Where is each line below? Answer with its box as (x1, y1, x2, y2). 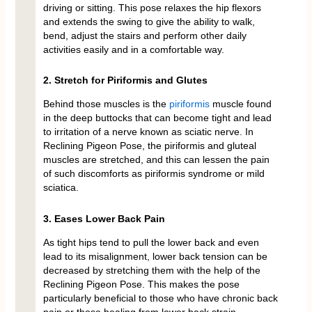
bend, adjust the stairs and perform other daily (42, 29, 247, 41)
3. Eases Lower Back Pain (42, 212, 165, 224)
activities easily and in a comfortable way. (42, 43, 224, 55)
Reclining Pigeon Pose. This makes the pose (42, 279, 240, 290)
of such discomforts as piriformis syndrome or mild (42, 168, 265, 180)
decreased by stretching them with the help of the (42, 265, 260, 276)
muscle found (209, 98, 272, 110)
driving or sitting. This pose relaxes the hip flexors (42, 1, 261, 13)
